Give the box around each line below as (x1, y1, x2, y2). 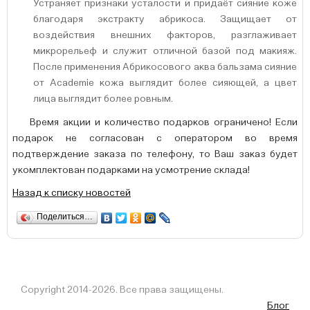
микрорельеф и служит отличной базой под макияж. (33, 46, 297, 56)
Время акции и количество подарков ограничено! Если (30, 118, 298, 127)
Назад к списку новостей (12, 188, 131, 198)
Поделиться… (37, 212, 93, 221)
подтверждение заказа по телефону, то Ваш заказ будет (12, 149, 298, 159)
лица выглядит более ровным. (33, 94, 173, 104)
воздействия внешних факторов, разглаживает (33, 30, 297, 40)
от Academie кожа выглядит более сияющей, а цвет (33, 78, 297, 88)
